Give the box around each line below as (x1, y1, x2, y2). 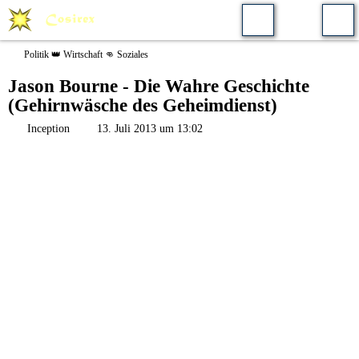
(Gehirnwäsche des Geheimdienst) (8, 95, 277, 115)
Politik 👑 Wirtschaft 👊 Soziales (24, 48, 148, 60)
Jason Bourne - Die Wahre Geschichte (8, 76, 309, 96)
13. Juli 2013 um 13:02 (97, 123, 203, 135)
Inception (27, 123, 70, 135)
